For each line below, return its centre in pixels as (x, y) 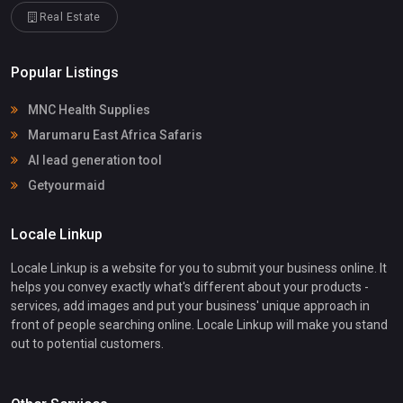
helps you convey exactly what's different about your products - (190, 287)
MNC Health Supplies (88, 110)
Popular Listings (65, 73)
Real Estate (68, 18)
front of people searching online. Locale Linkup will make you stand (199, 325)
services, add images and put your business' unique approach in (190, 306)
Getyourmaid (65, 186)
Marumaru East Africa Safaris (114, 135)
